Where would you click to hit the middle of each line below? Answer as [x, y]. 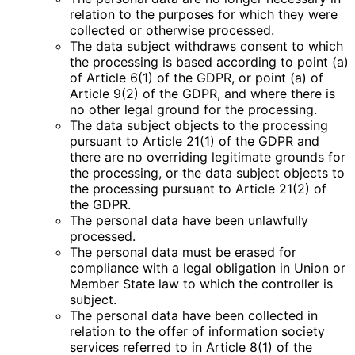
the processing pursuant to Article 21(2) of [198, 189]
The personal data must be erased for [183, 252]
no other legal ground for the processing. [193, 110]
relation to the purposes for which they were [204, 15]
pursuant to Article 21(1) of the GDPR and [195, 141]
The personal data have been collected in [194, 316]
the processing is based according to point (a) [209, 62]
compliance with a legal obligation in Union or [208, 268]
